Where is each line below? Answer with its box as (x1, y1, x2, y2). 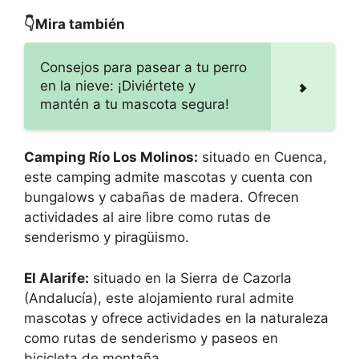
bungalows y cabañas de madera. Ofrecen (24, 189, 299, 206)
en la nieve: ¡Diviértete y (40, 78, 196, 95)
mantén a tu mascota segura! (40, 96, 229, 113)
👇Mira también (24, 16, 125, 33)
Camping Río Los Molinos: (24, 149, 198, 166)
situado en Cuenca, (198, 149, 327, 166)
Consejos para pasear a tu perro (40, 59, 247, 76)
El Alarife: (24, 269, 89, 286)
